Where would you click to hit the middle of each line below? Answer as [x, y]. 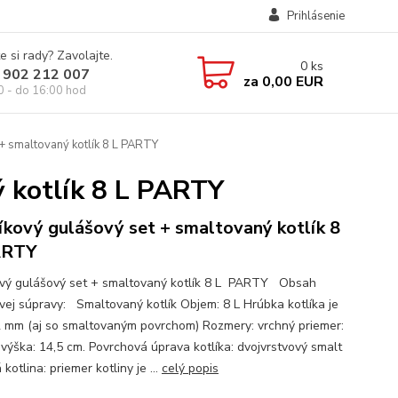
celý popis [190, 368]
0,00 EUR [291, 81]
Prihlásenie [315, 16]
